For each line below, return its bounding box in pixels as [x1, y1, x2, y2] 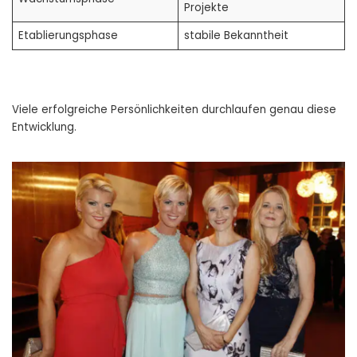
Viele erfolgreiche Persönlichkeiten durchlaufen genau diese [12, 102, 336, 118]
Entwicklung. [12, 120, 76, 135]
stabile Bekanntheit [183, 28, 288, 44]
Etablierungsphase [18, 28, 118, 44]
